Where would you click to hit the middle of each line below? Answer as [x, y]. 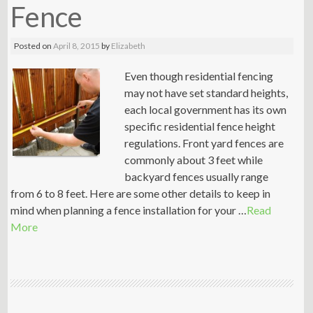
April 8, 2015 [77, 46]
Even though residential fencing [199, 76]
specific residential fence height [200, 126]
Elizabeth [129, 46]
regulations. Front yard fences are [204, 143]
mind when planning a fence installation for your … [129, 210]
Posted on [34, 46]
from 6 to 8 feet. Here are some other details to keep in [141, 194]
